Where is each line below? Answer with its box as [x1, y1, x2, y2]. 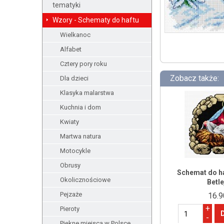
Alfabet [59, 45, 81, 53]
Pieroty [59, 205, 79, 212]
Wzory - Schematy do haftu [52, 16, 139, 24]
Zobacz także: [169, 73, 219, 83]
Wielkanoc [59, 31, 90, 38]
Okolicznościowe [59, 176, 110, 183]
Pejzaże [59, 190, 82, 198]
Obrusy [59, 161, 80, 169]
